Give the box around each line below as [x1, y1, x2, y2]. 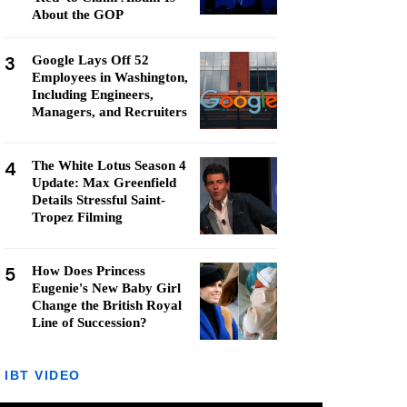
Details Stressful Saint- [32, 193, 165, 207]
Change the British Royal [32, 298, 182, 313]
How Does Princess [32, 263, 145, 278]
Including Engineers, [32, 87, 154, 102]
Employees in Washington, [32, 70, 188, 84]
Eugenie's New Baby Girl [32, 281, 181, 295]
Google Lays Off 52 [32, 53, 149, 67]
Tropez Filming [32, 210, 123, 224]
